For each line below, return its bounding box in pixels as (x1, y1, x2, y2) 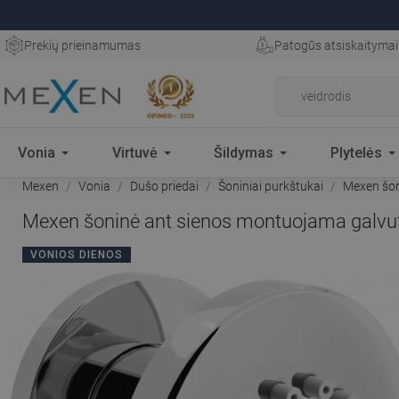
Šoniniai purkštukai (218, 179, 323, 193)
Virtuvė (111, 143, 158, 161)
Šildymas (214, 143, 274, 161)
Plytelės (330, 143, 382, 161)
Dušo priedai (130, 179, 199, 193)
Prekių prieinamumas (24, 38, 141, 53)
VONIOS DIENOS (30, 248, 123, 261)
